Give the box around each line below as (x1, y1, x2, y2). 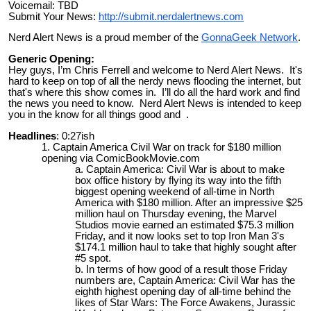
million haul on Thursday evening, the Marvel (75, 208, 276, 219)
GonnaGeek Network (201, 32, 298, 44)
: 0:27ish (56, 130, 94, 142)
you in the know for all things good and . (8, 108, 194, 120)
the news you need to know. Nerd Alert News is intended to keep (8, 97, 301, 109)
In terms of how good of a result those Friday (86, 263, 287, 275)
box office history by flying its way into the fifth (75, 174, 281, 186)
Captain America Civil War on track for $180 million (53, 141, 281, 153)
